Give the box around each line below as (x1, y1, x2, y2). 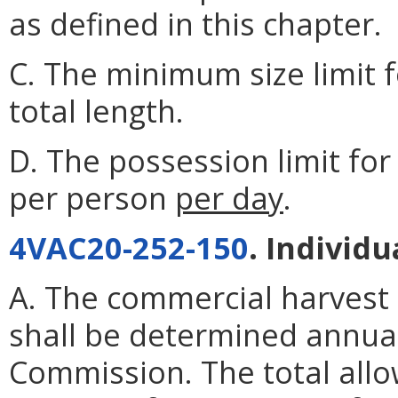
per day (175, 176, 283, 219)
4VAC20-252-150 (9, 226, 249, 268)
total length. (9, 89, 184, 131)
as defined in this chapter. (9, 2, 382, 44)
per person (9, 176, 175, 219)
